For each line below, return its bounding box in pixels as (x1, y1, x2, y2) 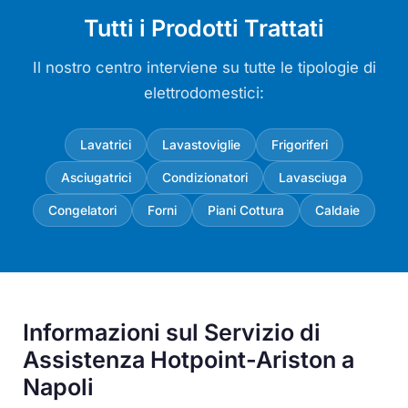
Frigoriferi (271, 137, 328, 152)
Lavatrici (80, 137, 131, 152)
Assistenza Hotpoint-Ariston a (23, 345, 355, 373)
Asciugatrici (61, 169, 131, 185)
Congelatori (48, 202, 117, 218)
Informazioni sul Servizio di (23, 318, 321, 346)
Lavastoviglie (162, 137, 240, 152)
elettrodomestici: (144, 83, 264, 102)
